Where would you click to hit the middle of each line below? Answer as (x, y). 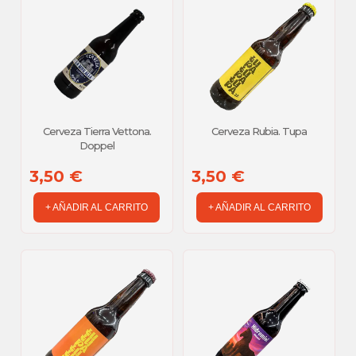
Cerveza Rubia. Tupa (259, 132)
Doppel (97, 146)
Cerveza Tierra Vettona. (97, 132)
